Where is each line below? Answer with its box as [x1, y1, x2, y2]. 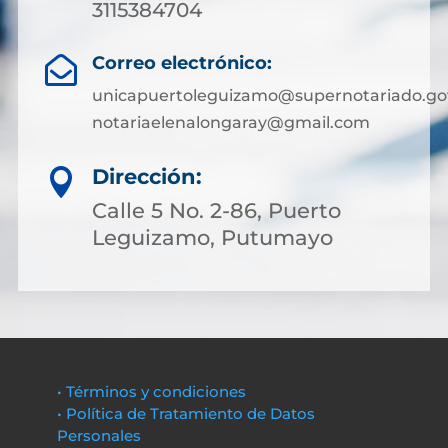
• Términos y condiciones [56, 382, 246, 401]
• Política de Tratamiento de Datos [56, 404, 315, 423]
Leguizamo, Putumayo [92, 225, 333, 250]
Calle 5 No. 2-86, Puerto [92, 198, 341, 223]
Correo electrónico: [91, 52, 272, 74]
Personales [56, 426, 141, 445]
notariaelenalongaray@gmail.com [91, 113, 370, 132]
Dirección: [92, 164, 202, 189]
